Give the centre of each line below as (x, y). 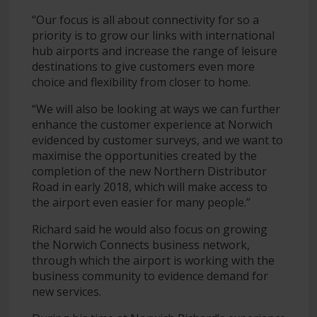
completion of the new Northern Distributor (149, 171)
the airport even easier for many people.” (141, 202)
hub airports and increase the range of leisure (154, 51)
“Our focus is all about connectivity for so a (145, 19)
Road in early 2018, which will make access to (149, 186)
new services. (66, 291)
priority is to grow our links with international (153, 35)
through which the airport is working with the (153, 260)
